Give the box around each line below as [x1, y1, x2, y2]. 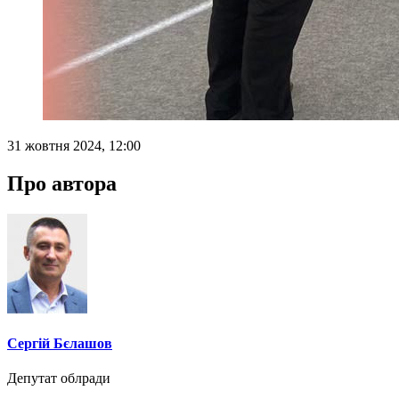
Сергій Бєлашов [7, 335, 112, 351]
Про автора [7, 171, 117, 195]
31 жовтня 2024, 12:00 [7, 137, 141, 153]
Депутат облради [7, 370, 110, 387]
